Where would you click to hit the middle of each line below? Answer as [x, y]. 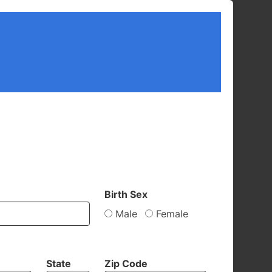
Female [170, 214]
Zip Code [126, 263]
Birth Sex [126, 194]
